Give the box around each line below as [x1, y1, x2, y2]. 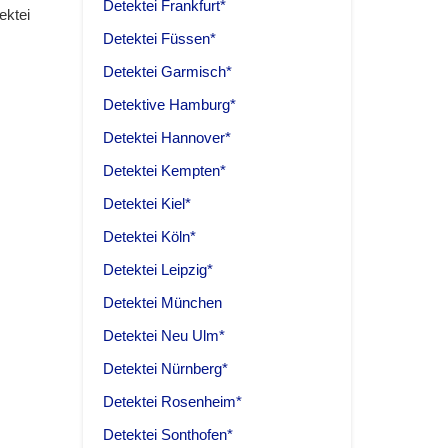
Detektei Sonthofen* [103, 426, 233, 444]
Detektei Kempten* [103, 162, 226, 180]
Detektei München [103, 294, 222, 312]
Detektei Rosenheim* [103, 393, 242, 411]
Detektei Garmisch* [103, 63, 232, 81]
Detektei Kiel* [103, 195, 191, 213]
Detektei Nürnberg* [103, 360, 228, 378]
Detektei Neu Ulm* [103, 327, 225, 345]
